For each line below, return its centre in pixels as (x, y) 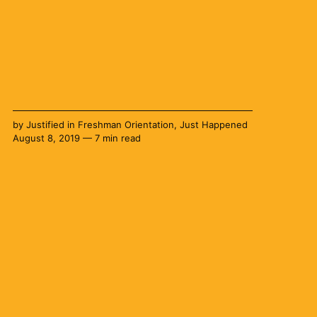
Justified (45, 125)
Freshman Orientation (126, 125)
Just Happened (213, 125)
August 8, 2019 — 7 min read (76, 138)
